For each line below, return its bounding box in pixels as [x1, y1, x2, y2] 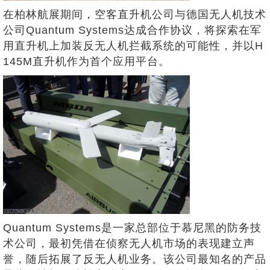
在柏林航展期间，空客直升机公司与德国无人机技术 [3, 8, 266, 21]
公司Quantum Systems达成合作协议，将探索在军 [3, 24, 262, 37]
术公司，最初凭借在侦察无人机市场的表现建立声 [3, 237, 255, 250]
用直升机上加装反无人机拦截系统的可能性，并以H [3, 40, 263, 52]
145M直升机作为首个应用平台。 [3, 55, 170, 68]
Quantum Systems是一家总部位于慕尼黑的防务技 [3, 221, 262, 234]
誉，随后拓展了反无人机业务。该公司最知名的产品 [3, 253, 266, 265]
